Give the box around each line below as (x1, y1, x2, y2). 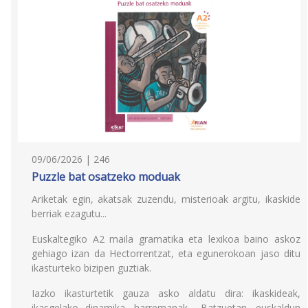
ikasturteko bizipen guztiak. (32, 261, 151, 274)
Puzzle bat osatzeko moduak (32, 169, 180, 184)
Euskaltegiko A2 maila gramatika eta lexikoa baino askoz (32, 232, 300, 245)
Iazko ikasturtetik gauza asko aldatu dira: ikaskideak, (32, 287, 300, 300)
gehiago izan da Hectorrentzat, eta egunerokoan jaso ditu (32, 247, 300, 260)
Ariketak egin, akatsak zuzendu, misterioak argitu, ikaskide (32, 192, 300, 206)
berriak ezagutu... (32, 207, 107, 220)
